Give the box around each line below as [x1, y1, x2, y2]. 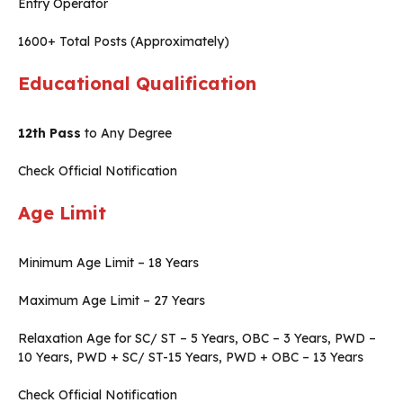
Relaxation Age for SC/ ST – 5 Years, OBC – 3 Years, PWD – [18, 330, 376, 347]
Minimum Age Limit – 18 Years [18, 255, 199, 272]
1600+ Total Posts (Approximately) [18, 33, 229, 50]
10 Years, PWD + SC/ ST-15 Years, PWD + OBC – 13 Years [18, 349, 363, 366]
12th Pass [18, 125, 81, 142]
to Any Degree [81, 125, 172, 142]
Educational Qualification [18, 72, 256, 95]
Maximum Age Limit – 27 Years [18, 292, 205, 309]
